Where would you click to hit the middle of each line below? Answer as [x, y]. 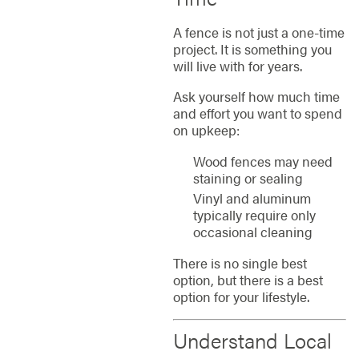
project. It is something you [252, 49]
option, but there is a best [248, 280]
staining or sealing [248, 178]
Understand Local [252, 341]
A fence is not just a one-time [258, 32]
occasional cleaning [252, 231]
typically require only [254, 214]
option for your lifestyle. [241, 297]
